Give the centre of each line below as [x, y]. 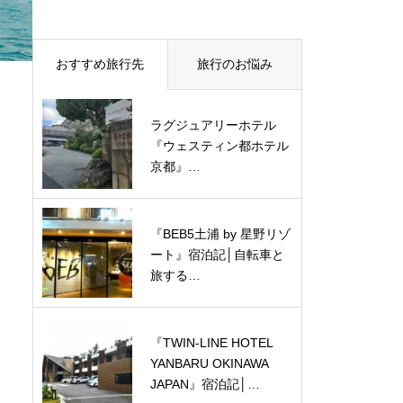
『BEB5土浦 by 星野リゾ [220, 233]
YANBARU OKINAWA [209, 363]
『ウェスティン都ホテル [219, 145]
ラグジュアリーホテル [213, 125]
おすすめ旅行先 [100, 63]
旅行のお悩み [234, 63]
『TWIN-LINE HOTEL [211, 342]
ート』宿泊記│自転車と [217, 254]
